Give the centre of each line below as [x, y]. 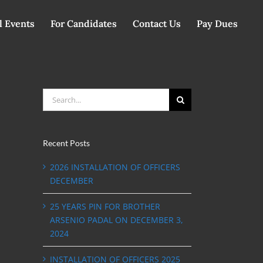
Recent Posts [66, 143]
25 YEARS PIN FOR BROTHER [105, 206]
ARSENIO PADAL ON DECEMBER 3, [117, 220]
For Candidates [83, 23]
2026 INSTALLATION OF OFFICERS [115, 167]
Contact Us [156, 23]
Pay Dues [217, 23]
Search [56, 95]
